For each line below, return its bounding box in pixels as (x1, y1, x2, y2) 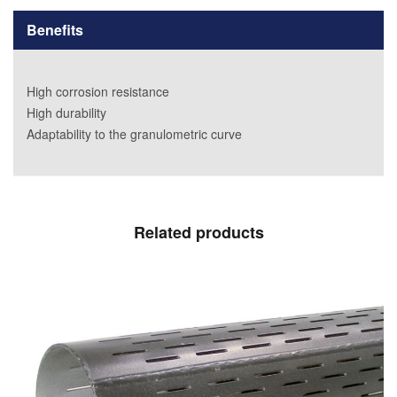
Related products (133, 221, 264, 244)
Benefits (27, 19, 83, 40)
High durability (27, 104, 106, 121)
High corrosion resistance (27, 82, 169, 100)
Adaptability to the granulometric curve (27, 125, 242, 143)
